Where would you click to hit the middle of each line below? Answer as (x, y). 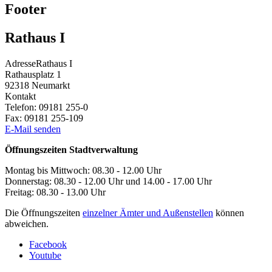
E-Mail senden (33, 129)
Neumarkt (51, 86)
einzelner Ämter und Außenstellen (148, 213)
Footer (26, 9)
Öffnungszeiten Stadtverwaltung (71, 150)
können (229, 213)
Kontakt (20, 97)
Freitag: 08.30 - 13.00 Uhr (55, 192)
